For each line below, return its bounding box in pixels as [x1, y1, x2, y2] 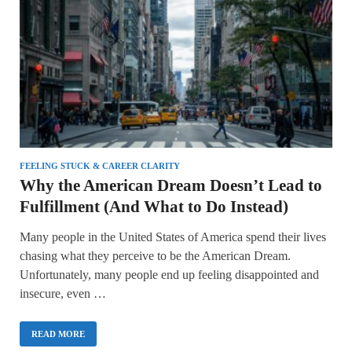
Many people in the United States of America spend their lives [20, 229, 326, 244]
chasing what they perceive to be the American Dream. [20, 248, 291, 262]
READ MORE [31, 328, 85, 339]
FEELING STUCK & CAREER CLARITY [20, 160, 180, 170]
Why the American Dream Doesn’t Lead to [20, 175, 322, 195]
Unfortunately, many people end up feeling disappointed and [20, 267, 319, 281]
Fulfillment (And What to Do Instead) [20, 196, 288, 216]
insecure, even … [20, 286, 106, 300]
